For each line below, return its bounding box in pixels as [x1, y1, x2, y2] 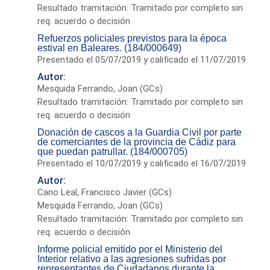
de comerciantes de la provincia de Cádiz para [37, 136, 236, 147]
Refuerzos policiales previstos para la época [37, 33, 227, 43]
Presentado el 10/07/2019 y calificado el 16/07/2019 [37, 157, 246, 169]
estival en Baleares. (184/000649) [37, 42, 182, 53]
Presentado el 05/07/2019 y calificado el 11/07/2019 [37, 54, 246, 65]
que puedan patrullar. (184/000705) [37, 146, 188, 157]
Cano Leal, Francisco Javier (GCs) [37, 186, 172, 198]
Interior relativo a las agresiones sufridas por [37, 253, 227, 264]
